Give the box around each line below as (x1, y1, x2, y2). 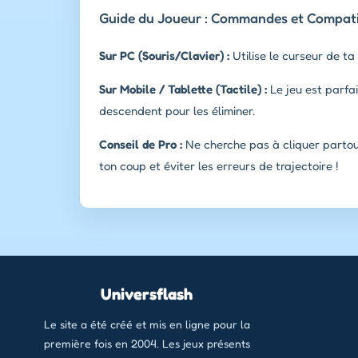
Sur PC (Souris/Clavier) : (99, 47, 229, 63)
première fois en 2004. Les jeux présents (43, 336, 250, 350)
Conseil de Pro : (99, 136, 182, 152)
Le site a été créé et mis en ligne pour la (43, 316, 250, 331)
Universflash (101, 284, 193, 304)
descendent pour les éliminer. (99, 102, 255, 118)
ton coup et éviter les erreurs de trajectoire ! (99, 157, 338, 173)
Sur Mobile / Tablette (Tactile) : (99, 81, 267, 97)
